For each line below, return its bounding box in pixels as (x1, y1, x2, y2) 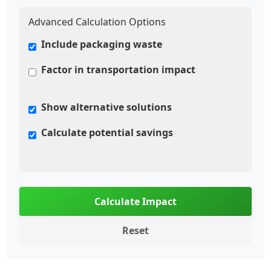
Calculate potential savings (41, 126, 173, 140)
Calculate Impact (94, 195, 177, 209)
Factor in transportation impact (41, 63, 195, 77)
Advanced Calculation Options (28, 15, 166, 29)
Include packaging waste (41, 38, 162, 51)
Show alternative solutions (41, 100, 172, 114)
